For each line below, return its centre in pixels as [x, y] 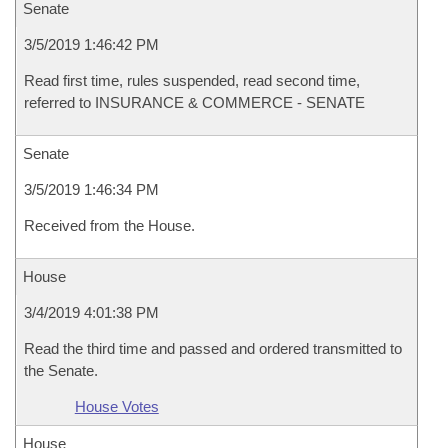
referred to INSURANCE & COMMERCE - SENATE [194, 102]
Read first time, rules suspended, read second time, [192, 80]
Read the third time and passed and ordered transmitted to [213, 348]
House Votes [116, 406]
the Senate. [61, 370]
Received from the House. [109, 225]
